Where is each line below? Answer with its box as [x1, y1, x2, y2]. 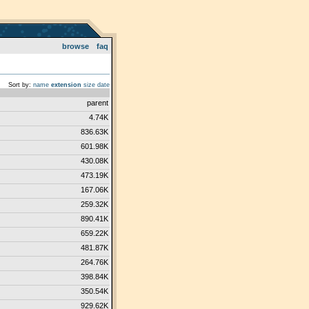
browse [61, 42, 89, 50]
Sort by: [8, 81, 31, 88]
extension [50, 81, 81, 88]
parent [86, 99, 108, 107]
